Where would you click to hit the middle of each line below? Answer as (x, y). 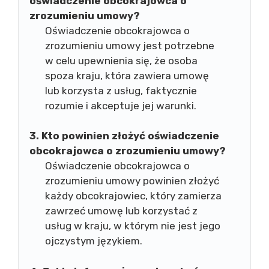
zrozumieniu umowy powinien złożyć (132, 181)
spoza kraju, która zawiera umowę (127, 75)
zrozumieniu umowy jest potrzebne (129, 45)
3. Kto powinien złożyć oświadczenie (124, 136)
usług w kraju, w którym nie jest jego (132, 226)
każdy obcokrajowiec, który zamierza (133, 196)
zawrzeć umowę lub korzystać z (121, 211)
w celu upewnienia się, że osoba (121, 60)
